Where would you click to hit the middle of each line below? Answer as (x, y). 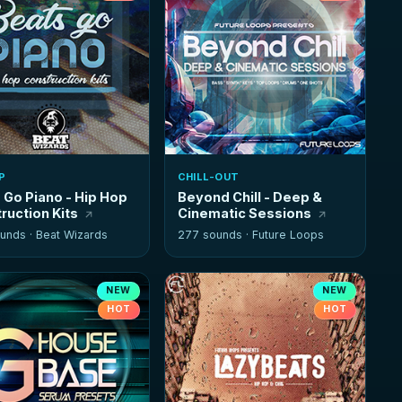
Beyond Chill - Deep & (249, 197)
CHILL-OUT (208, 177)
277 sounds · (214, 235)
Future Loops (288, 235)
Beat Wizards (71, 235)
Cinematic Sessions (244, 214)
